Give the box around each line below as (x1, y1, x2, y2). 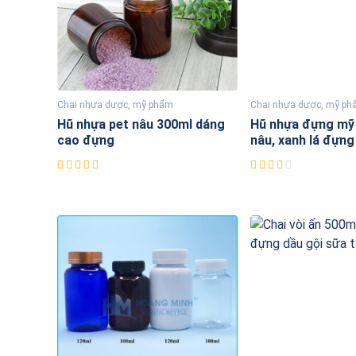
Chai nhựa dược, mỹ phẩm (57, 99, 173, 111)
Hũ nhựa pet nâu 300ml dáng (57, 117, 225, 133)
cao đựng (57, 133, 114, 149)
